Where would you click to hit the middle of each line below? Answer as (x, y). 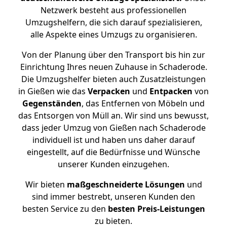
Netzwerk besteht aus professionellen (113, 10)
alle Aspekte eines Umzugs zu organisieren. (113, 34)
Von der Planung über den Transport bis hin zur (113, 55)
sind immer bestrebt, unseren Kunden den (113, 197)
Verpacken (109, 91)
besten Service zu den (65, 209)
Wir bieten (46, 184)
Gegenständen (52, 103)
